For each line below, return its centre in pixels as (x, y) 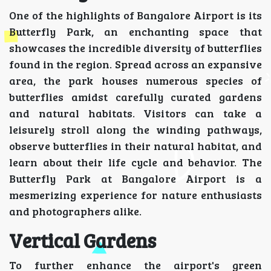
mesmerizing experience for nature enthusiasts (135, 195)
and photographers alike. (75, 211)
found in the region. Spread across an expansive (135, 64)
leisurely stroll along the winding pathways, (135, 130)
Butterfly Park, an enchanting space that (135, 32)
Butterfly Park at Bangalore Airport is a (135, 179)
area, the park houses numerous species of (135, 81)
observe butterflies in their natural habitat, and (135, 146)
